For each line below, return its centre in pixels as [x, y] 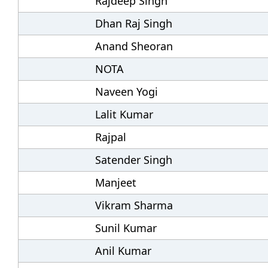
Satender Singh [134, 160]
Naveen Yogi [127, 92]
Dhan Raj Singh [134, 23]
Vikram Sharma [134, 205]
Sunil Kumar [126, 228]
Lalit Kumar [124, 114]
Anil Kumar [124, 251]
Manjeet [116, 182]
